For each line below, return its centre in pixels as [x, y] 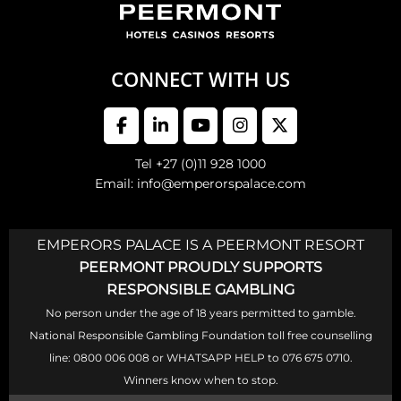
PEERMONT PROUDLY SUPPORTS [200, 268]
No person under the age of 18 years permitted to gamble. [200, 313]
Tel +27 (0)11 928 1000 [200, 164]
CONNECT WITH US [200, 79]
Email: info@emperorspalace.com [200, 184]
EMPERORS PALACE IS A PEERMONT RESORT [200, 245]
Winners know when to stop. [200, 380]
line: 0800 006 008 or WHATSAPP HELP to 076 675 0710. [200, 358]
